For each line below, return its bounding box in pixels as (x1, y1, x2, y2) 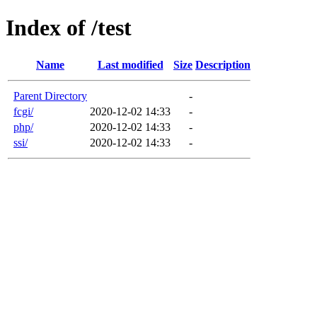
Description (195, 58, 250, 71)
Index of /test (6, 15, 132, 41)
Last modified (97, 58, 163, 71)
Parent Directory (13, 89, 87, 102)
